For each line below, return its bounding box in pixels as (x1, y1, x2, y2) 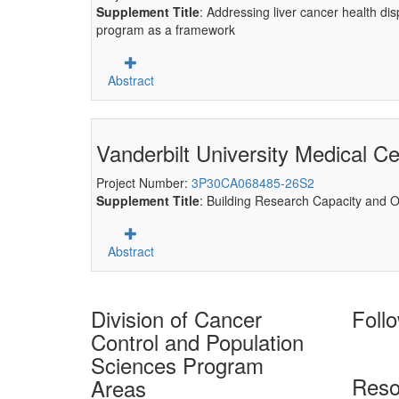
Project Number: (96, 174, 191, 191)
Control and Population (91, 326, 304, 357)
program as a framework (96, 20, 235, 38)
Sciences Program (91, 349, 264, 380)
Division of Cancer (91, 303, 262, 334)
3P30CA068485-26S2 (191, 174, 314, 191)
